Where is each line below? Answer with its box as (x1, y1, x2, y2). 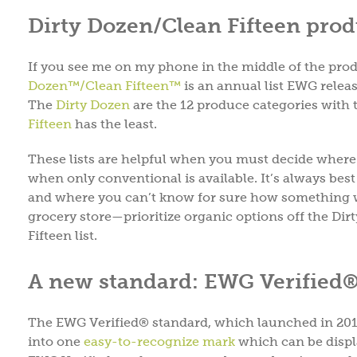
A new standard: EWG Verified (28, 269, 343, 293)
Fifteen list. (28, 228, 97, 242)
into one (28, 334, 84, 348)
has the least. (72, 116, 163, 131)
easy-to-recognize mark (84, 334, 235, 348)
